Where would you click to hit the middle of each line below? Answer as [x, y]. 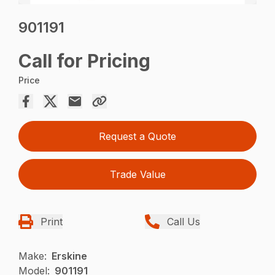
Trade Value [137, 175]
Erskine [70, 256]
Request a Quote [137, 137]
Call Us [184, 222]
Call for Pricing [85, 61]
